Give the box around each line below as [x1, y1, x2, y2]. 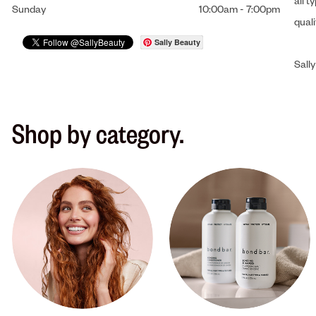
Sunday [12, 1, 46, 16]
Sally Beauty [154, 36, 200, 47]
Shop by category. [12, 115, 184, 150]
